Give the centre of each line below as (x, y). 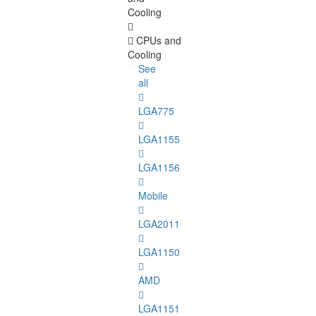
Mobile (153, 196)
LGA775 (156, 111)
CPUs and (159, 41)
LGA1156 (159, 168)
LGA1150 (159, 252)
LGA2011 (159, 224)
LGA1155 (159, 139)
